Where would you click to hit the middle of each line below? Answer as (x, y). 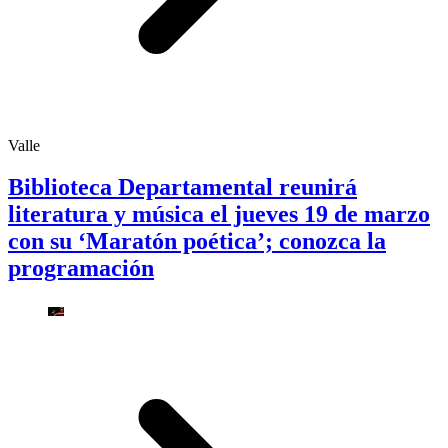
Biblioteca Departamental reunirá (182, 187)
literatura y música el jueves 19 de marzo (219, 214)
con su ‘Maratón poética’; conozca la (197, 241)
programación (81, 268)
